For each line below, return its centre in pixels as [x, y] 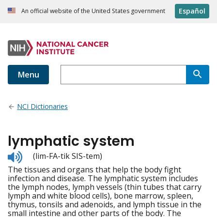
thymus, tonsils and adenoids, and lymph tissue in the [105, 205]
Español [192, 11]
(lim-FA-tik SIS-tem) [68, 156]
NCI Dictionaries [43, 107]
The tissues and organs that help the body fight [94, 170]
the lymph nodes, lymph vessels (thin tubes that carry [105, 187]
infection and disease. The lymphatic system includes [103, 178]
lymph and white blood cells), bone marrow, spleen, [101, 196]
